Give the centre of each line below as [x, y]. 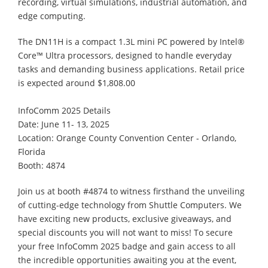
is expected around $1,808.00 [77, 83]
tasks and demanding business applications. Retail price [131, 69]
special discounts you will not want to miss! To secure [125, 232]
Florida [32, 151]
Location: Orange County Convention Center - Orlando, [127, 138]
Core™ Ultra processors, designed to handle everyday [125, 55]
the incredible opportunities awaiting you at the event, [127, 260]
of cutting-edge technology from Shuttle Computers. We [130, 205]
